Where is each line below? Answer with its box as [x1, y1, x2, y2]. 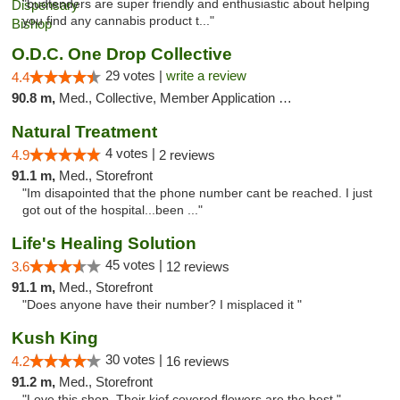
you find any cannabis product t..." [22, 14, 214, 28]
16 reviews [166, 354, 229, 369]
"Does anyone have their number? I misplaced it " [22, 298, 302, 312]
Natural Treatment [12, 122, 157, 141]
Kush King [12, 329, 98, 347]
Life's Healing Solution [12, 234, 196, 253]
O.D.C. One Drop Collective [12, 45, 232, 63]
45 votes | [105, 257, 166, 272]
